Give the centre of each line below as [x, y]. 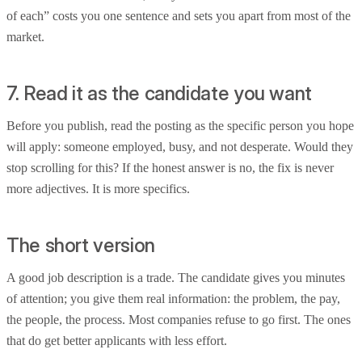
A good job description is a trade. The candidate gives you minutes [176, 277]
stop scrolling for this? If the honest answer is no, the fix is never [170, 167]
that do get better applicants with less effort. [117, 340]
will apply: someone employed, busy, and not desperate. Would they [180, 146]
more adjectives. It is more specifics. [98, 188]
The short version [81, 245]
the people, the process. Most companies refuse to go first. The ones [179, 319]
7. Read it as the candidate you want [160, 94]
